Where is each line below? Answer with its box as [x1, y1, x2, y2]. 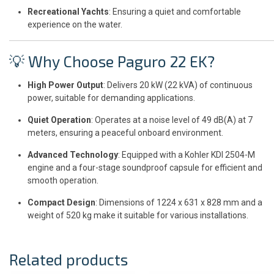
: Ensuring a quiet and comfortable [109, 6, 241, 17]
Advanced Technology [28, 149, 118, 160]
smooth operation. [28, 175, 98, 185]
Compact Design [28, 197, 95, 207]
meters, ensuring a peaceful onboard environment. [28, 127, 223, 138]
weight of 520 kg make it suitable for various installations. [28, 210, 248, 220]
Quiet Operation [28, 114, 91, 125]
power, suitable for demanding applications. [28, 92, 195, 103]
